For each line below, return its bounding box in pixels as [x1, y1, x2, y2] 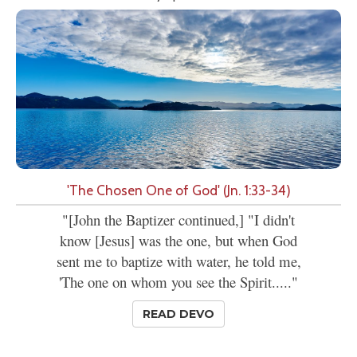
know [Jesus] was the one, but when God [60, 229, 297, 250]
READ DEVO [143, 306, 214, 321]
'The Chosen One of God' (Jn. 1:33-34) [66, 181, 291, 198]
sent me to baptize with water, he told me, [56, 250, 301, 271]
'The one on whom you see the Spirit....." [59, 271, 298, 292]
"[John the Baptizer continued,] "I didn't [62, 209, 295, 229]
